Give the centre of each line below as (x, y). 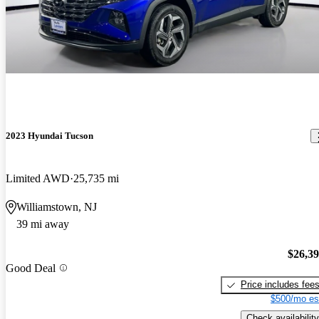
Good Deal (31, 268)
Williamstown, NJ (57, 206)
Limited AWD (38, 178)
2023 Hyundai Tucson (49, 136)
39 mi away (43, 224)
